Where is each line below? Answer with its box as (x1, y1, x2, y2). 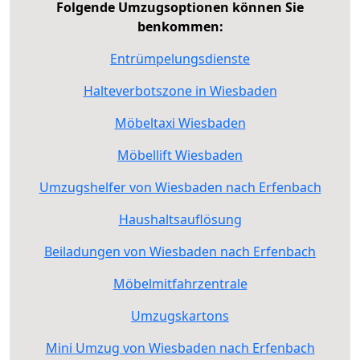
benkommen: (137, 17, 223, 35)
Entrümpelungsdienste (110, 49, 250, 67)
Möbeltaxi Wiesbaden (114, 113, 246, 132)
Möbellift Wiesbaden (117, 145, 243, 164)
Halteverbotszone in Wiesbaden (83, 81, 277, 100)
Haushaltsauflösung (118, 210, 242, 228)
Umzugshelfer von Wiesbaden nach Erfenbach (39, 178, 321, 196)
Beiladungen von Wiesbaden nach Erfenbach (44, 242, 316, 260)
